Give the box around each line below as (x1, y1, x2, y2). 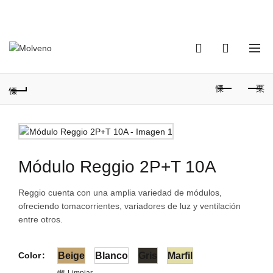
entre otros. (18, 214, 63, 225)
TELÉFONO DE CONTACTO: (51, 7, 165, 16)
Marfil (168, 250, 193, 261)
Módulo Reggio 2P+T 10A (18, 157, 216, 177)
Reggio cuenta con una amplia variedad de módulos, (18, 188, 222, 198)
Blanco (95, 250, 128, 261)
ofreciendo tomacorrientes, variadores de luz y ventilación (18, 201, 241, 211)
